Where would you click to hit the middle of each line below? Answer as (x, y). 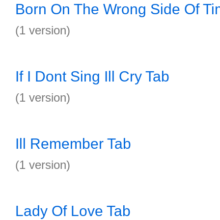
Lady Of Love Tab (73, 211)
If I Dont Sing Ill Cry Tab (92, 76)
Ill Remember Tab (73, 144)
